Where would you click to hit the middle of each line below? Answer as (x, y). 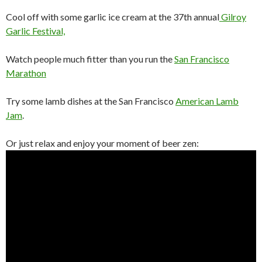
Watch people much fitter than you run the (90, 59)
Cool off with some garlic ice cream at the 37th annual (113, 17)
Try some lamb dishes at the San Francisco (91, 101)
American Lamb (207, 101)
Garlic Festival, (35, 31)
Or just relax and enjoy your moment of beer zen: (102, 143)
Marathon (26, 73)
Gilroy (233, 17)
